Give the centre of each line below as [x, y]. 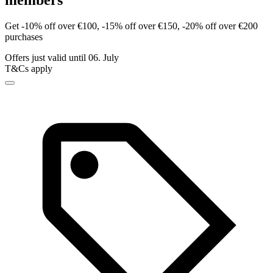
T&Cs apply [29, 69]
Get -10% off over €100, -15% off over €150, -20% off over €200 [131, 26]
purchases [24, 37]
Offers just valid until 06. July [62, 58]
